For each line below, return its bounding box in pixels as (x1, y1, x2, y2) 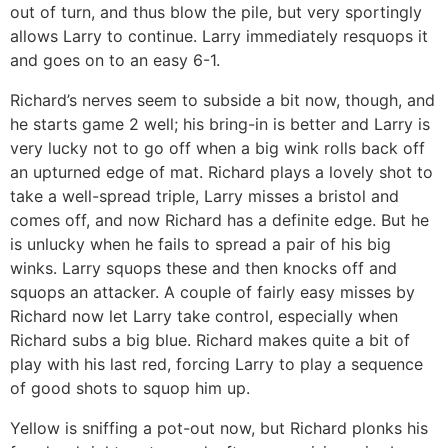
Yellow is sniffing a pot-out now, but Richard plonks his (10, 417, 428, 438)
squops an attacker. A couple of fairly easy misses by (10, 281, 415, 302)
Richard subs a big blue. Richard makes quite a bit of (10, 329, 410, 350)
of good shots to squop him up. (10, 377, 250, 398)
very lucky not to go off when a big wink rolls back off (10, 137, 425, 158)
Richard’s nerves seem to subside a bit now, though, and (10, 89, 435, 110)
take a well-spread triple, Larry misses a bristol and (10, 185, 399, 206)
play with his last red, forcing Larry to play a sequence (10, 353, 423, 374)
